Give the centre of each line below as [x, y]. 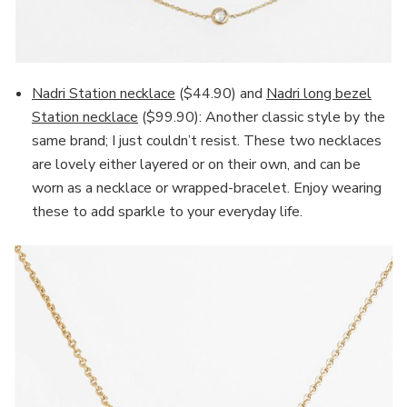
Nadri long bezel [319, 94]
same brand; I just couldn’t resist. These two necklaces [207, 141]
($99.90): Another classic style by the [262, 118]
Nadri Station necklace [104, 94]
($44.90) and [221, 94]
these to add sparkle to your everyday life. [167, 212]
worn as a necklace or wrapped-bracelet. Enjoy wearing [207, 189]
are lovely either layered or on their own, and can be [196, 165]
